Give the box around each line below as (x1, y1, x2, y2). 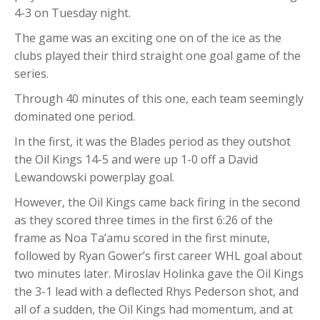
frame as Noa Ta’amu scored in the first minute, (14, 230, 270, 246)
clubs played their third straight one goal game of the (14, 48, 301, 64)
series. (14, 66, 49, 82)
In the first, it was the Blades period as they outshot (14, 134, 291, 150)
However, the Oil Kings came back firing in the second (14, 194, 300, 211)
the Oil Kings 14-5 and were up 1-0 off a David (14, 151, 258, 168)
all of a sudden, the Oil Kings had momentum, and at (14, 301, 293, 318)
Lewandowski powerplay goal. (14, 169, 174, 186)
